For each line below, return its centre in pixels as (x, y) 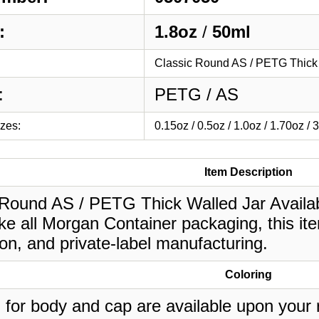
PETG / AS (197, 95)
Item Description (249, 172)
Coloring (249, 275)
